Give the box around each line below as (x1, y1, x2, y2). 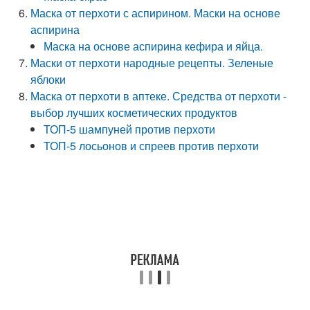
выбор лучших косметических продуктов (30, 104, 238, 120)
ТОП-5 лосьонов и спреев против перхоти (44, 138, 259, 154)
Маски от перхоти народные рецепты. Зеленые (30, 55, 274, 71)
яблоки (30, 71, 66, 87)
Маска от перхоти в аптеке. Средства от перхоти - (30, 88, 287, 104)
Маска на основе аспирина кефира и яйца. (44, 38, 264, 54)
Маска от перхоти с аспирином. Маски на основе (30, 5, 281, 21)
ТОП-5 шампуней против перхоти (44, 121, 216, 137)
